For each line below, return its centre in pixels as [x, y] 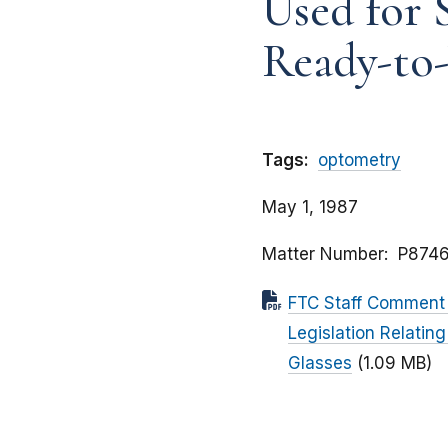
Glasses [320, 363]
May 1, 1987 [310, 207]
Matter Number [323, 254]
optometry [359, 160]
